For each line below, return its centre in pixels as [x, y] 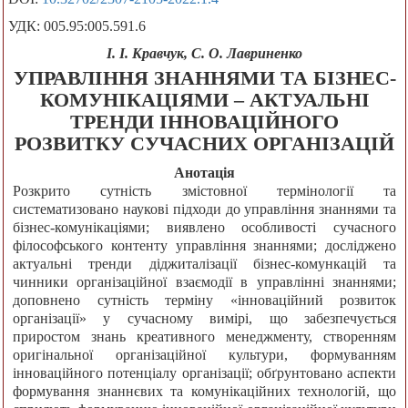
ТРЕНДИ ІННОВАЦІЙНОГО [204, 122]
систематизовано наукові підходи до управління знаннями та [204, 209]
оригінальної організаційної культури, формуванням [204, 355]
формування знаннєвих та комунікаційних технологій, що [204, 392]
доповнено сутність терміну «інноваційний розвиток [204, 301]
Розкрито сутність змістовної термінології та [204, 191]
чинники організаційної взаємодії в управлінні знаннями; [204, 282]
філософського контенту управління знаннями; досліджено [204, 246]
